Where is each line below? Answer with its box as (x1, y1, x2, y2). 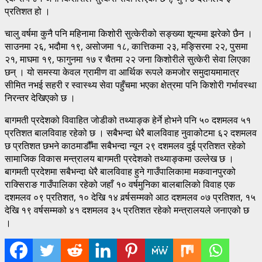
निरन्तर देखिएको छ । (5, 91, 75, 104)
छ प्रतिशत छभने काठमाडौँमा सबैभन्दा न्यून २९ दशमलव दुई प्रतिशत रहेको (5, 139, 246, 152)
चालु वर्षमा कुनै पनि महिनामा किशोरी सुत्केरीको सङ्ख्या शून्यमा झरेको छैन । (5, 26, 253, 40)
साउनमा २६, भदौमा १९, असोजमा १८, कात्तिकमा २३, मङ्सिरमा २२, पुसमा (5, 39, 248, 53)
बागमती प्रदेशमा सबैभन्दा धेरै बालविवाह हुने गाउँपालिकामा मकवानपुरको (5, 164, 236, 178)
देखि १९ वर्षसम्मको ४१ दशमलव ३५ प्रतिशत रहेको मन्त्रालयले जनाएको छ (5, 203, 249, 216)
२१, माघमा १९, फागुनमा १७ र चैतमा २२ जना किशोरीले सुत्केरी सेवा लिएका (5, 52, 250, 65)
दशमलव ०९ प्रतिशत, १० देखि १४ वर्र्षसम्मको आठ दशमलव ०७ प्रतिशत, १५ (5, 190, 256, 204)
